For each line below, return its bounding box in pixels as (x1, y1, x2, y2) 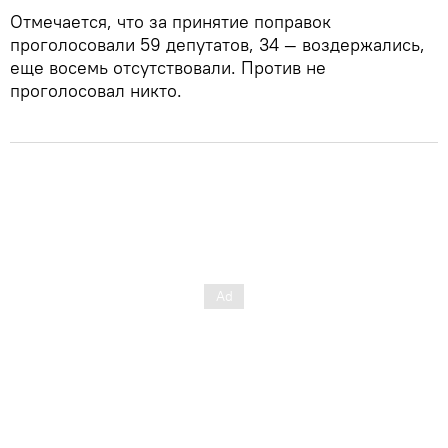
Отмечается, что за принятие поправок (10, 9, 331, 33)
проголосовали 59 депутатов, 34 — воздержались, (10, 32, 425, 56)
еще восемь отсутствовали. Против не (10, 55, 326, 79)
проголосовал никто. (10, 78, 182, 102)
